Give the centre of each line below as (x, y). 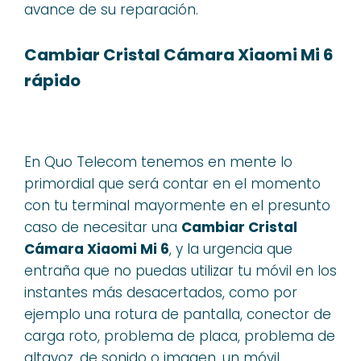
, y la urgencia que (231, 249)
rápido (52, 80)
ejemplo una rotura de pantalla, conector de (178, 314)
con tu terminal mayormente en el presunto (177, 205)
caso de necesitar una (103, 227)
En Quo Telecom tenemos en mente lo (158, 162)
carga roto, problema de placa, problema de (180, 336)
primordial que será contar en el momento (172, 184)
